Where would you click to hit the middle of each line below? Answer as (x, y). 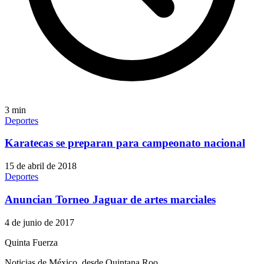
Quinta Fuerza (31, 242)
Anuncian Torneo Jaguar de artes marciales (110, 199)
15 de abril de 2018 (41, 166)
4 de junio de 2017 (39, 222)
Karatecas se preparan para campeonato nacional (125, 143)
